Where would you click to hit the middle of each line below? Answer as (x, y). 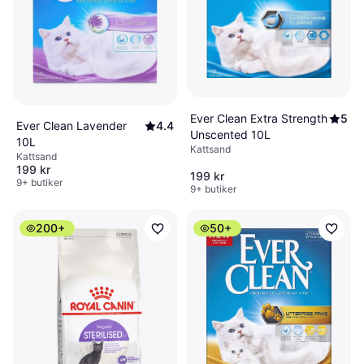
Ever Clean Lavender (71, 126)
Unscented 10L (230, 134)
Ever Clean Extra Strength (259, 118)
